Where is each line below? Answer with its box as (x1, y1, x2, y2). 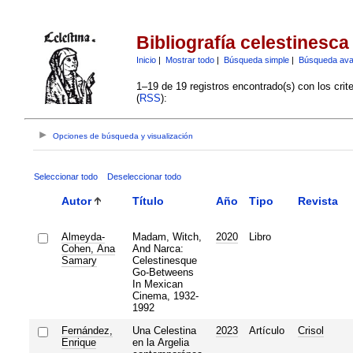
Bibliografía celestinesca (136, 32, 349, 54)
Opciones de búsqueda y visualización (53, 132, 194, 141)
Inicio (136, 54, 156, 65)
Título (132, 194, 164, 207)
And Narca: (132, 242, 184, 255)
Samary (61, 254, 97, 266)
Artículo (248, 324, 284, 336)
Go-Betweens (132, 266, 194, 278)
